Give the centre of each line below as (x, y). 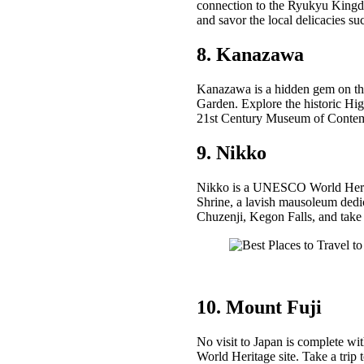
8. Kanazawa (250, 55)
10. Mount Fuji (259, 308)
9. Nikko (232, 153)
